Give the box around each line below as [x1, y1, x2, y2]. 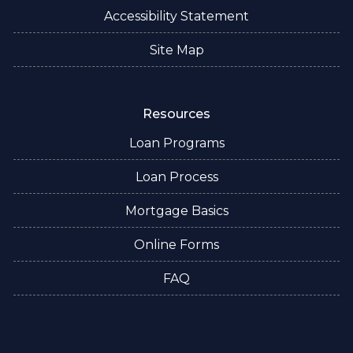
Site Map [149, 42, 204, 58]
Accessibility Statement [104, 8, 249, 24]
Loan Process [135, 169, 218, 184]
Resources [143, 106, 210, 121]
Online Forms [134, 236, 219, 252]
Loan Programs [128, 135, 225, 150]
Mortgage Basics [124, 203, 229, 218]
